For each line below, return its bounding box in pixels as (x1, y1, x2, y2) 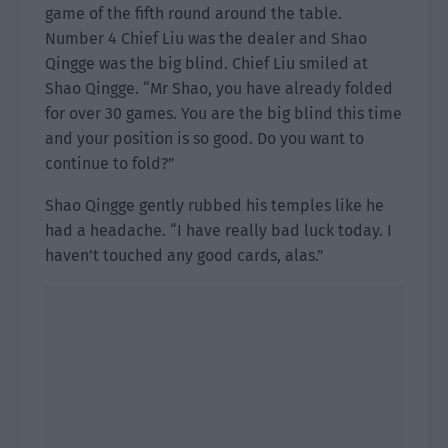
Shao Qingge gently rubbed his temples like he (45, 196, 384, 215)
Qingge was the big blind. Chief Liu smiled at (45, 54, 368, 73)
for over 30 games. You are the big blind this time (45, 104, 402, 123)
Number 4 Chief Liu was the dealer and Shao (45, 29, 367, 48)
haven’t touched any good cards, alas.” (45, 246, 324, 265)
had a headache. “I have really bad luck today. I (45, 221, 392, 240)
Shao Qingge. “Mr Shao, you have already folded (45, 79, 393, 98)
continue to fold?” (45, 154, 175, 173)
